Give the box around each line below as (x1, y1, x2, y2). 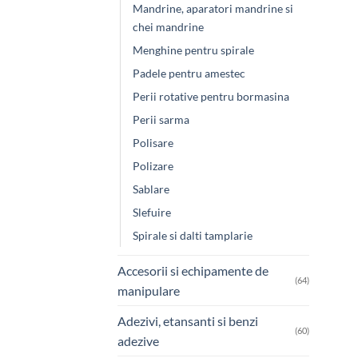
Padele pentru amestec (133, 66, 245, 80)
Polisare (133, 135, 173, 149)
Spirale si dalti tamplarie (133, 228, 253, 242)
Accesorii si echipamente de (117, 262, 268, 278)
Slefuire (133, 205, 171, 219)
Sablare (133, 181, 169, 196)
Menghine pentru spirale (133, 42, 254, 57)
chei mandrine (133, 19, 204, 34)
